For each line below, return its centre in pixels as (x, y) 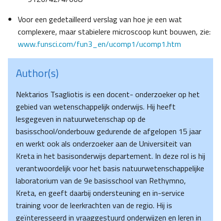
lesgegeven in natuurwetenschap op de (81, 119)
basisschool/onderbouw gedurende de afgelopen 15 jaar (109, 131)
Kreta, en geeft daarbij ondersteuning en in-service (100, 193)
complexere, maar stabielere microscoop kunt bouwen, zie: (114, 32)
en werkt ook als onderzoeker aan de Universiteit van (104, 144)
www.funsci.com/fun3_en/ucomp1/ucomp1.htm (99, 44)
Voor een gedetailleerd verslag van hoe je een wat (100, 19)
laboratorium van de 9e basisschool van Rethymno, (101, 181)
